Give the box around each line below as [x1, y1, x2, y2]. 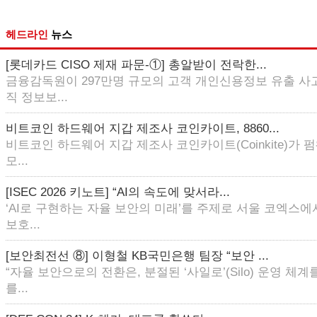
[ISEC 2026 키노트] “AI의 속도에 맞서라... [6, 185, 230, 199]
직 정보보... [6, 91, 68, 104]
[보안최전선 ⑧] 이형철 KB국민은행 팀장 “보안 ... [6, 249, 269, 263]
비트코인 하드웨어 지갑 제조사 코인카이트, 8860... [6, 122, 279, 135]
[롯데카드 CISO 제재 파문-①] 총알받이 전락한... [6, 58, 267, 71]
